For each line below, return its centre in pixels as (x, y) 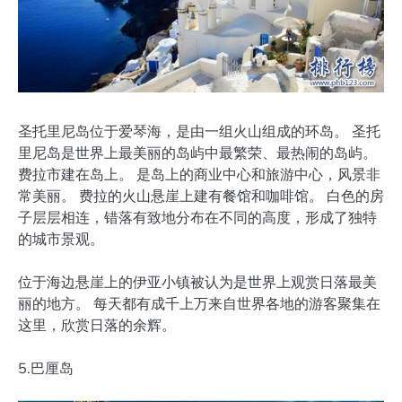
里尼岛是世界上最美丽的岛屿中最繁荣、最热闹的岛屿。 (197, 152)
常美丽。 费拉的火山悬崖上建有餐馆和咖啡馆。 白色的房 (201, 195)
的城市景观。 (61, 238)
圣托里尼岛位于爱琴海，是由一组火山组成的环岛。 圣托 (199, 131)
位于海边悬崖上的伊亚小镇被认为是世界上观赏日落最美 (197, 281)
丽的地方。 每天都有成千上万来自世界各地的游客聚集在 (199, 303)
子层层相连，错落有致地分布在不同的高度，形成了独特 (197, 217)
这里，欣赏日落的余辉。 (97, 324)
